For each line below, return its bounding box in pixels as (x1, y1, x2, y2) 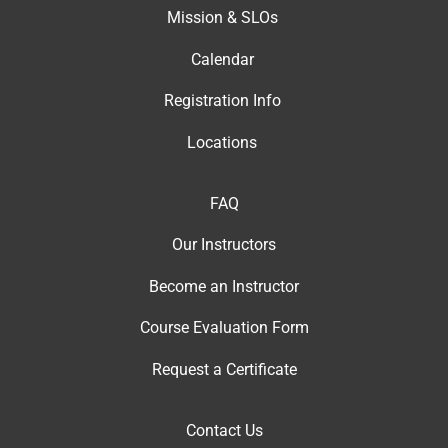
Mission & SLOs (166, 8, 278, 28)
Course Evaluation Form (139, 318, 309, 338)
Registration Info (163, 91, 281, 111)
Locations (187, 132, 258, 152)
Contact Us (185, 420, 263, 440)
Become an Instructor (149, 276, 299, 296)
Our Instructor (172, 235, 268, 255)
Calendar (190, 49, 254, 69)
